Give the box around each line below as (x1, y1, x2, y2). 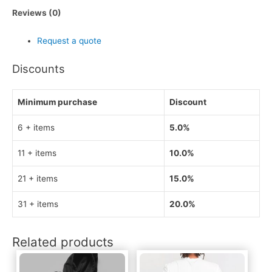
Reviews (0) (12, 8, 61, 18)
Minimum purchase (18, 97, 97, 107)
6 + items (18, 123, 55, 133)
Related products (12, 234, 114, 250)
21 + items (18, 174, 58, 184)
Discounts (12, 62, 65, 76)
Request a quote (37, 35, 102, 46)
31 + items (18, 199, 58, 209)
